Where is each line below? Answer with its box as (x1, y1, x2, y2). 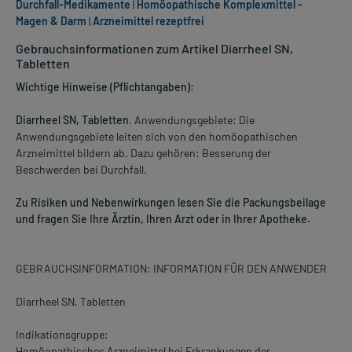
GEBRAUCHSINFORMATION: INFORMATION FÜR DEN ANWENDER (16, 262, 327, 276)
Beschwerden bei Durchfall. (16, 163, 147, 177)
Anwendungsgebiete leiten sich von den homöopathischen (16, 130, 298, 144)
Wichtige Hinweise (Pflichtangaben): (16, 80, 194, 94)
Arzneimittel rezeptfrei (93, 14, 204, 28)
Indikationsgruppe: (16, 328, 108, 342)
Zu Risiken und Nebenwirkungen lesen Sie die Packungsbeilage (16, 196, 326, 210)
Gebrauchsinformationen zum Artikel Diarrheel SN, (16, 41, 293, 57)
